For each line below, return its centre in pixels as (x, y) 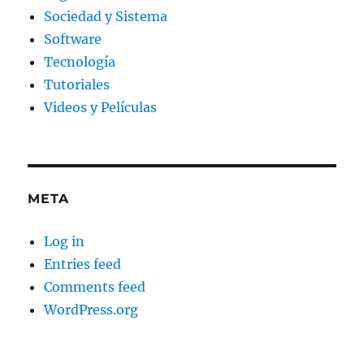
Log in (65, 242)
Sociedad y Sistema (106, 17)
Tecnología (80, 62)
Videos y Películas (101, 108)
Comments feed (95, 287)
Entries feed (83, 264)
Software (73, 39)
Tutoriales (77, 85)
